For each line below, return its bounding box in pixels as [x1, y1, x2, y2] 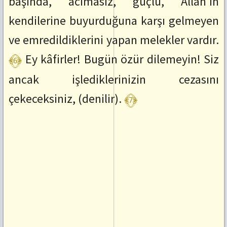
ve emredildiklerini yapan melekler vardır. [9, 32, 219, 48]
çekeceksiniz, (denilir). [9, 91, 122, 107]
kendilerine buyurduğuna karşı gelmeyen [9, 13, 219, 29]
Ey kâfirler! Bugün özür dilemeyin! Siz [25, 51, 219, 67]
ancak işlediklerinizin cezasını [9, 71, 219, 88]
